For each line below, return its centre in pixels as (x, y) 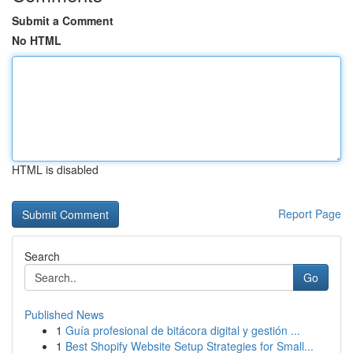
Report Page (310, 214)
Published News (64, 314)
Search (42, 256)
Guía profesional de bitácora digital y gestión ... (183, 330)
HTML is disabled (55, 169)
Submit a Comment (63, 20)
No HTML (37, 40)
